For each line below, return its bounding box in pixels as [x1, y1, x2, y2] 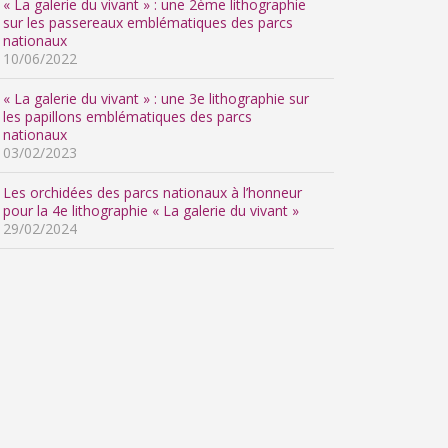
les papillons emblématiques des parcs [3, 107, 252, 126]
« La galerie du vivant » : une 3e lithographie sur [3, 89, 309, 108]
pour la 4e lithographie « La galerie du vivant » [3, 201, 299, 220]
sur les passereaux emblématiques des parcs [3, 13, 293, 32]
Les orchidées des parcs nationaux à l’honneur [3, 183, 302, 202]
